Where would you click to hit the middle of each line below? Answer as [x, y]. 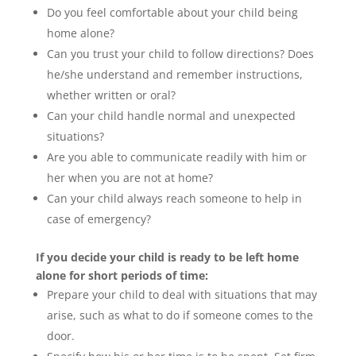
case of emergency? [99, 219]
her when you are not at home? [130, 178]
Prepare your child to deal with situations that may [182, 294]
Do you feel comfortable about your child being [172, 12]
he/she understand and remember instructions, [174, 74]
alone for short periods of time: [122, 275]
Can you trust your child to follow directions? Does [180, 54]
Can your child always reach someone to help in [174, 198]
